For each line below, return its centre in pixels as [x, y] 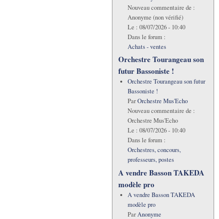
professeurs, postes [151, 160]
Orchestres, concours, [154, 150]
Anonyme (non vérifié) [155, 18]
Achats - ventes [147, 47]
